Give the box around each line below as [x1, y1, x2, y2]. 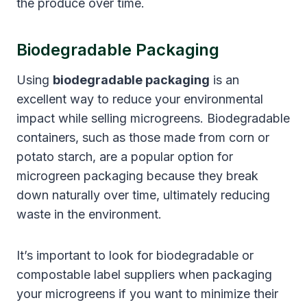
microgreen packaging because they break [16, 168, 258, 183]
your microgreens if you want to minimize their [16, 286, 278, 301]
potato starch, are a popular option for [16, 149, 233, 164]
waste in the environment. [16, 206, 162, 221]
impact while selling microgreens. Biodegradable [16, 110, 290, 125]
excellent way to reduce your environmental [16, 91, 263, 106]
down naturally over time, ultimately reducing [16, 187, 270, 202]
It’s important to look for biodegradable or [16, 247, 254, 262]
